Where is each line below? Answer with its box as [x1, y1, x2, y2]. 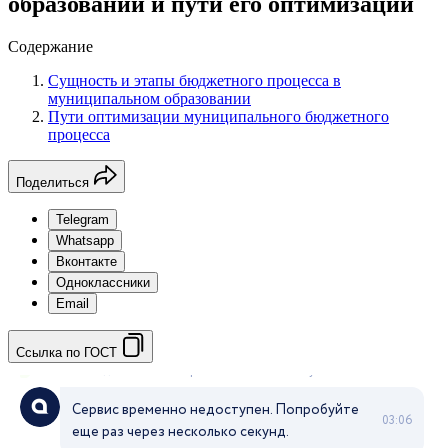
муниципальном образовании [48, 89, 251, 107]
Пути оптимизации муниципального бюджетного [48, 107, 389, 125]
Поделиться [16, 174, 89, 190]
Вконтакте [56, 253, 117, 269]
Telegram [56, 211, 109, 227]
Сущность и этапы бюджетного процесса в [48, 71, 341, 89]
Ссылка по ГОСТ [16, 344, 117, 360]
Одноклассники [56, 274, 150, 290]
